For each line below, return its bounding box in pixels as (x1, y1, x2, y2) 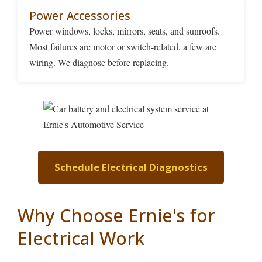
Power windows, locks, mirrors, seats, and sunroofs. (29, 24, 220, 37)
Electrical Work (18, 226, 144, 251)
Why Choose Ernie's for (18, 204, 215, 228)
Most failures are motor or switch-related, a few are (29, 40, 216, 53)
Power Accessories (29, 7, 130, 23)
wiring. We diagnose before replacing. (29, 56, 169, 68)
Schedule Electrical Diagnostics (54, 160, 208, 174)
